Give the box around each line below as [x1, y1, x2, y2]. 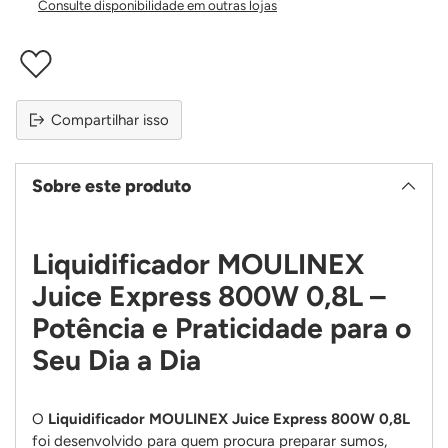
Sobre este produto [32, 175, 191, 197]
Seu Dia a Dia [32, 343, 201, 378]
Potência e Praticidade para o [32, 311, 411, 346]
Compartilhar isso [51, 111, 169, 130]
